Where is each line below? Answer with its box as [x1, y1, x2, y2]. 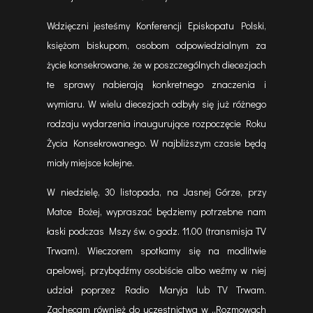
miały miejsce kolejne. [47, 156, 135, 169]
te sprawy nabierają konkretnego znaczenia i [47, 78, 266, 91]
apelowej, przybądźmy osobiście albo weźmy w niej [47, 263, 266, 277]
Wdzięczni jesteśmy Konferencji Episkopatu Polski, [47, 19, 266, 32]
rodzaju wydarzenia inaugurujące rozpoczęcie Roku [47, 117, 266, 130]
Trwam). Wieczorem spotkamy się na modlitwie [47, 244, 266, 257]
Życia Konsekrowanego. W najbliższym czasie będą [47, 136, 266, 150]
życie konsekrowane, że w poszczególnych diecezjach [47, 58, 266, 71]
